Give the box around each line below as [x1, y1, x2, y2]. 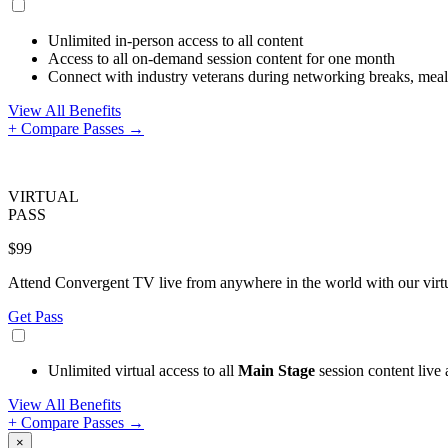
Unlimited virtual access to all [48, 362, 238, 379]
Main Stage [238, 362, 315, 379]
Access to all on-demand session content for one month [48, 50, 395, 67]
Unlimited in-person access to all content [48, 32, 303, 49]
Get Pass [8, 308, 63, 325]
